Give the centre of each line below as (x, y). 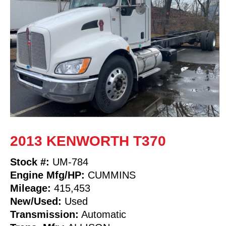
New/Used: (36, 201)
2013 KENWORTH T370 (88, 141)
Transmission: (44, 214)
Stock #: (30, 162)
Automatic (102, 214)
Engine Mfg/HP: (47, 175)
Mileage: (31, 188)
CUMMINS (110, 175)
